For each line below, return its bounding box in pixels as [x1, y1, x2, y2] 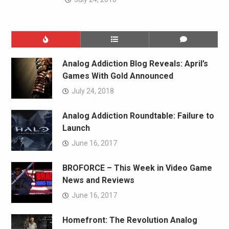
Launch [62, 123, 90, 133]
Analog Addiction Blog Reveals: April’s [62, 58, 208, 68]
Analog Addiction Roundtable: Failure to [62, 110, 214, 121]
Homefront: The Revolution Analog [62, 215, 197, 225]
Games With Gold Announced [62, 71, 173, 81]
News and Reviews [62, 175, 134, 185]
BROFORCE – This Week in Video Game [62, 163, 212, 173]
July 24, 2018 [71, 86, 114, 95]
